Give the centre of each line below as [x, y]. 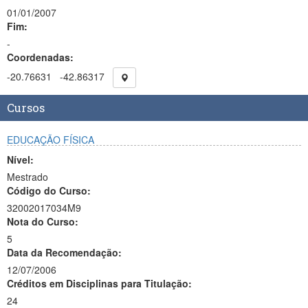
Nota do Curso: [43, 221]
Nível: [20, 159]
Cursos [26, 108]
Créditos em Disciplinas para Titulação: [99, 283]
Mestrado [27, 177]
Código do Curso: [49, 190]
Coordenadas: [40, 57]
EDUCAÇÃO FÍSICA [51, 140]
